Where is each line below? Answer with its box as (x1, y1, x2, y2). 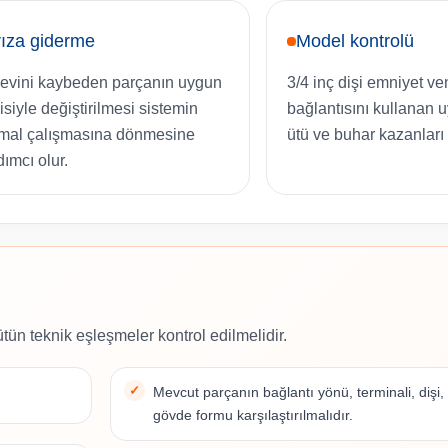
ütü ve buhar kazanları (287, 126, 445, 144)
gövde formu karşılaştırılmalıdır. (153, 407, 354, 424)
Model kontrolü (296, 31, 415, 52)
